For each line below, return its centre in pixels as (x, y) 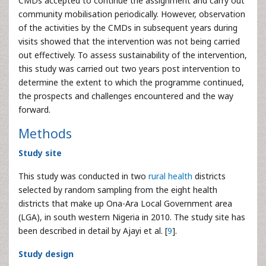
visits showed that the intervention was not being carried (129, 41)
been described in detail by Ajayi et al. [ (93, 231)
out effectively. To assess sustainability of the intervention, (133, 55)
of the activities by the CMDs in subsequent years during (128, 28)
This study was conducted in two (83, 176)
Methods (45, 133)
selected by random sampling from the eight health (118, 190)
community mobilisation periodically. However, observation (132, 14)
